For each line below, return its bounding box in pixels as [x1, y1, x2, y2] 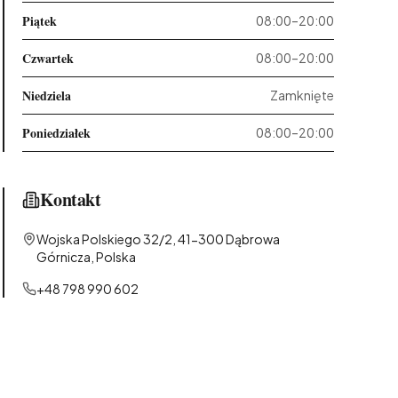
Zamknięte [269, 87, 334, 103]
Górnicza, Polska [36, 249, 136, 265]
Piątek [21, 12, 57, 30]
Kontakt [39, 187, 101, 212]
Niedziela [21, 86, 71, 105]
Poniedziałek [21, 123, 91, 142]
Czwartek [21, 49, 74, 68]
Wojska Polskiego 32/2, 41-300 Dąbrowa [36, 231, 280, 247]
